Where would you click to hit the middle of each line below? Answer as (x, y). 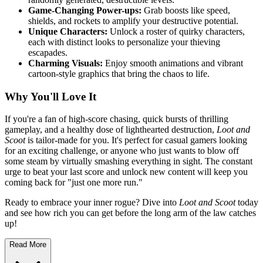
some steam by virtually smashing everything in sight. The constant (129, 161)
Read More (28, 245)
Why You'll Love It (50, 96)
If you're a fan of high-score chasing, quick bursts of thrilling (117, 119)
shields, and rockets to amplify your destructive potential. (133, 21)
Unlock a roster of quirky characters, (176, 31)
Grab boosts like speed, (186, 10)
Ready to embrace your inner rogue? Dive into (92, 203)
